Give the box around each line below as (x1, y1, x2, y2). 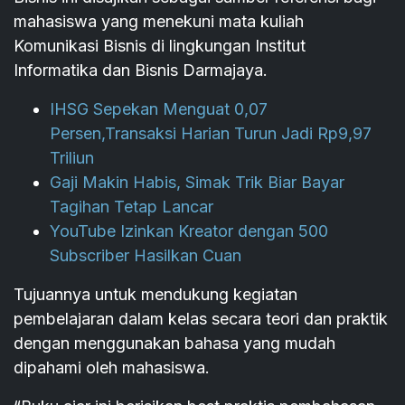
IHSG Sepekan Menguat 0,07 (50, 99, 268, 119)
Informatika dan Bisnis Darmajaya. (14, 61, 268, 80)
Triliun (50, 148, 94, 168)
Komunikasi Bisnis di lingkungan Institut (14, 36, 306, 56)
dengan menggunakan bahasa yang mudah (14, 334, 335, 353)
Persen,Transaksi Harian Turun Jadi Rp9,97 (50, 124, 372, 144)
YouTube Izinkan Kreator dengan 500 (50, 221, 328, 241)
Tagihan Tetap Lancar (50, 197, 213, 217)
